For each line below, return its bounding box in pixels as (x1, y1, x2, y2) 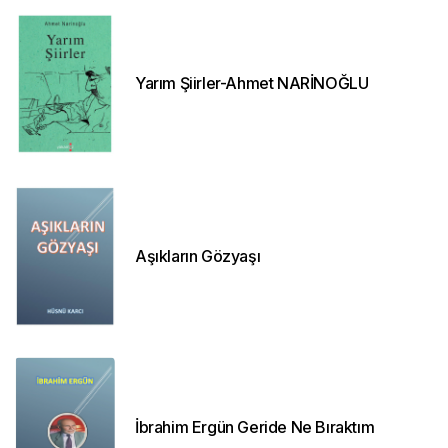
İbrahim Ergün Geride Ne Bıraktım (135, 417, 375, 438)
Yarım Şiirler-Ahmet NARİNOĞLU (135, 73, 369, 94)
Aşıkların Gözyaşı (135, 246, 261, 267)
